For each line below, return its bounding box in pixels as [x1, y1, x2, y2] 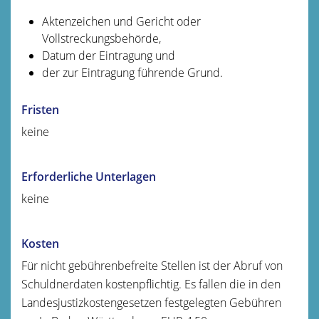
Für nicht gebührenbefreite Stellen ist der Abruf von [21, 257, 283, 273]
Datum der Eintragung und [41, 47, 175, 63]
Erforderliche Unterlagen [21, 168, 156, 184]
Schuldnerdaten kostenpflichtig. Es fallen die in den [21, 276, 281, 292]
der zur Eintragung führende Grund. [41, 64, 223, 80]
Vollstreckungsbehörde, [41, 30, 161, 46]
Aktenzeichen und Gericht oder [41, 13, 201, 29]
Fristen [21, 101, 59, 117]
